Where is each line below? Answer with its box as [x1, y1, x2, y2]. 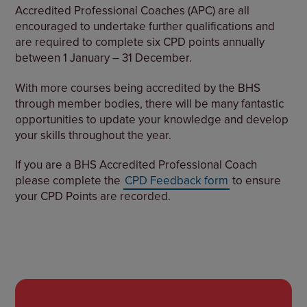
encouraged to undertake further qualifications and [15, 18, 275, 35]
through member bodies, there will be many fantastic [15, 95, 284, 112]
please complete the [15, 172, 124, 189]
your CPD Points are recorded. [15, 188, 171, 205]
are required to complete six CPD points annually [15, 34, 265, 51]
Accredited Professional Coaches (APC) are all [15, 2, 250, 19]
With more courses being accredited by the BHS [15, 79, 261, 96]
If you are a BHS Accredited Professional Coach [15, 156, 258, 173]
